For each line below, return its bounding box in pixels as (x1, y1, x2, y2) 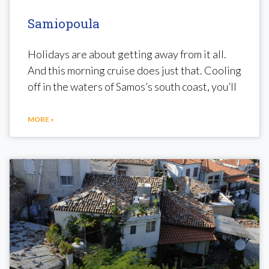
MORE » (28, 114, 54, 124)
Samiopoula (28, 14, 100, 32)
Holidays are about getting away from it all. (28, 47, 226, 61)
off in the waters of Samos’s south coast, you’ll (28, 79, 237, 93)
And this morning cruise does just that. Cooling (28, 63, 241, 77)
